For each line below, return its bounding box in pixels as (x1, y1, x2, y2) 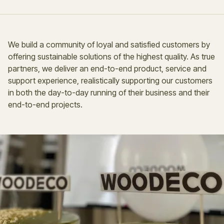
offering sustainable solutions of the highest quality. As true (8, 51, 215, 61)
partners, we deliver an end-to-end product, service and (8, 63, 206, 73)
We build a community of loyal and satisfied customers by (8, 39, 210, 49)
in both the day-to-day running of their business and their (8, 87, 209, 97)
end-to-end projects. (8, 99, 82, 109)
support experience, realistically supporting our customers (8, 75, 212, 85)
